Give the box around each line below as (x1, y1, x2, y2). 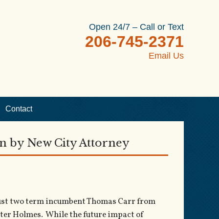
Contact (5, 105, 32, 113)
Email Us (149, 51, 184, 61)
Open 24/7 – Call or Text (89, 22, 184, 32)
